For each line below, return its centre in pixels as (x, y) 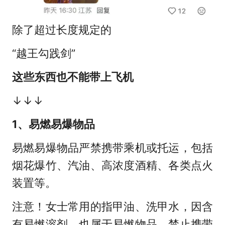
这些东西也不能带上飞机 (73, 77)
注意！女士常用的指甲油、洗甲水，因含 (113, 207)
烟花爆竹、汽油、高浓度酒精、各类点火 (113, 165)
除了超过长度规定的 (62, 30)
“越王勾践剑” (43, 53)
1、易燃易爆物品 (53, 124)
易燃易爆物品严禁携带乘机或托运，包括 (113, 148)
